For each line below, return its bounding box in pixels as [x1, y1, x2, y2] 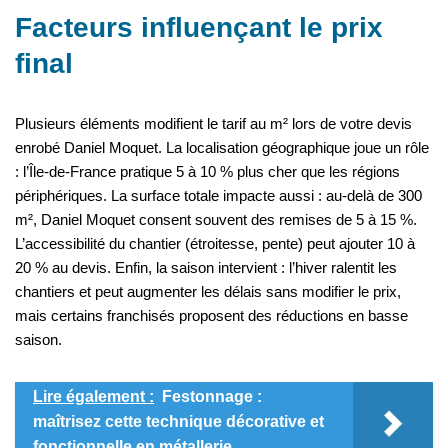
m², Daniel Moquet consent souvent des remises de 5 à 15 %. [15, 211, 417, 229]
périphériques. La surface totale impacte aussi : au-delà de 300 [15, 187, 422, 205]
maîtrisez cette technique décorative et [33, 413, 324, 431]
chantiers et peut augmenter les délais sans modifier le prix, [15, 283, 401, 301]
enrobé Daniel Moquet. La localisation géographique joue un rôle [15, 139, 429, 157]
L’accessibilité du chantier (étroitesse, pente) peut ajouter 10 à [15, 235, 415, 253]
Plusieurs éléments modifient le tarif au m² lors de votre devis [15, 115, 412, 133]
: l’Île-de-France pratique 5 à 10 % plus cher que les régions [15, 163, 400, 181]
